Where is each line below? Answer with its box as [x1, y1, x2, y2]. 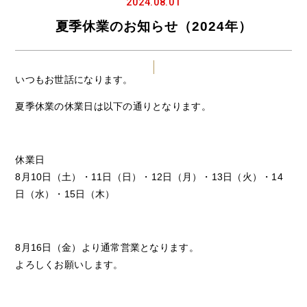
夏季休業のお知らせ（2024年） [55, 19, 252, 34]
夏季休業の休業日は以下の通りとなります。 [15, 100, 211, 112]
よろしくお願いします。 [15, 258, 123, 270]
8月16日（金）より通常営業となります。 [15, 241, 199, 253]
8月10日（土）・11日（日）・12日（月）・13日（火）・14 [15, 171, 284, 182]
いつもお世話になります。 [15, 73, 133, 85]
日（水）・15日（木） [15, 188, 115, 199]
